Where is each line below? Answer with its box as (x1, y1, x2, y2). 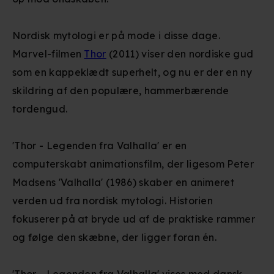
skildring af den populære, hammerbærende (12, 84, 229, 97)
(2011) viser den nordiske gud (106, 48, 254, 60)
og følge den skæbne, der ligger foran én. (12, 231, 217, 243)
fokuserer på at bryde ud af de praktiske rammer (12, 213, 256, 225)
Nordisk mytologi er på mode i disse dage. (12, 29, 221, 42)
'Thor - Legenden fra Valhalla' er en (12, 139, 187, 152)
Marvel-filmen (12, 48, 84, 60)
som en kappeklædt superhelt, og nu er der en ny (12, 66, 253, 78)
